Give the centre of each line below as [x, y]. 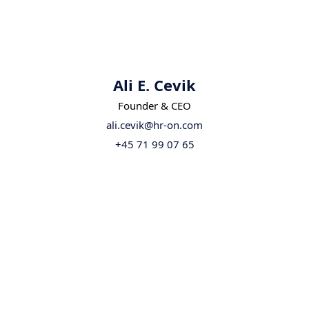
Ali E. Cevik [154, 84]
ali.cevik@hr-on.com [154, 124]
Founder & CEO [154, 105]
